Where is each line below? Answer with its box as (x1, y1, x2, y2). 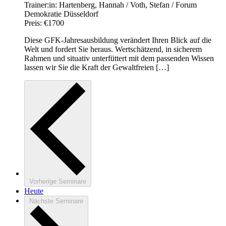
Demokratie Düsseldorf (24, 10, 98, 19)
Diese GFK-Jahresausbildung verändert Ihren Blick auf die (24, 36, 211, 45)
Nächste (29, 197, 55, 205)
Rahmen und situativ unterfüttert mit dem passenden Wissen (24, 54, 214, 63)
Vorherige (29, 178, 59, 186)
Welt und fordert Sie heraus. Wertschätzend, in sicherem (24, 45, 202, 54)
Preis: (24, 19, 44, 28)
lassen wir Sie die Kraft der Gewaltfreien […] (24, 63, 169, 72)
